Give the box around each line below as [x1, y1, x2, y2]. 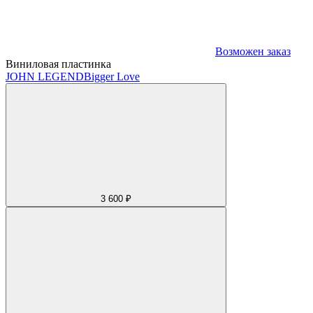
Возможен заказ [215, 45, 291, 57]
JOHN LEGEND [6, 70, 84, 82]
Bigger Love [84, 70, 140, 82]
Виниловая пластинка [6, 57, 111, 70]
